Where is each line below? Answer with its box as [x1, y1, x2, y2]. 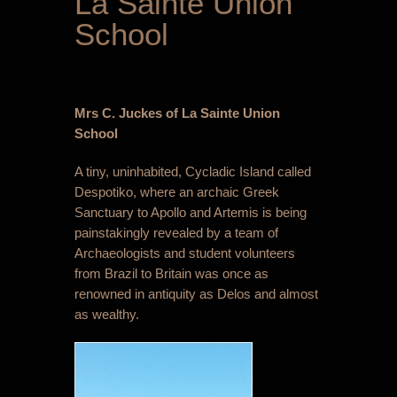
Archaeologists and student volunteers [74, 245, 295, 261]
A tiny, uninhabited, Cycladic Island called [74, 164, 311, 180]
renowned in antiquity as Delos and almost [74, 286, 318, 302]
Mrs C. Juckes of [74, 105, 182, 121]
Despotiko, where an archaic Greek [74, 184, 279, 200]
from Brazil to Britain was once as [74, 266, 269, 282]
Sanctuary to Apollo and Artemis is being [74, 205, 307, 221]
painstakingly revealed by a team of [74, 225, 278, 241]
